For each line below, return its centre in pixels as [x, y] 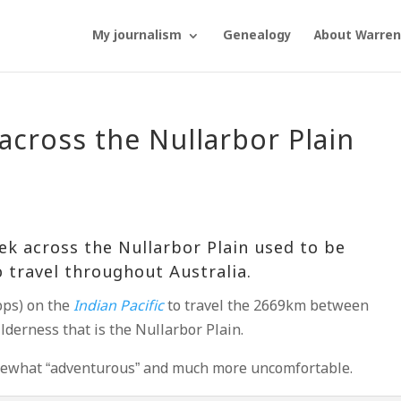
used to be [298, 249]
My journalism [137, 36]
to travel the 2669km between [267, 307]
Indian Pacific [119, 307]
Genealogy [256, 36]
